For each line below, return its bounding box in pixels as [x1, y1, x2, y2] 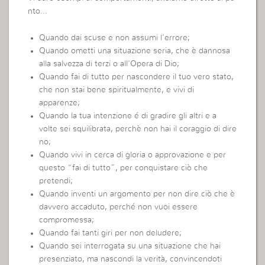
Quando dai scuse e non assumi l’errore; [38, 33, 190, 42]
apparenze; [38, 98, 80, 107]
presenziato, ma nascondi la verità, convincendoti [38, 254, 222, 263]
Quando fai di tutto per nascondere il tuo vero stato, [38, 72, 234, 81]
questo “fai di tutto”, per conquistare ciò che [38, 163, 208, 172]
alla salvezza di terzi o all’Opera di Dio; [38, 59, 179, 68]
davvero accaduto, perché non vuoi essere [38, 202, 198, 211]
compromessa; [38, 215, 94, 224]
